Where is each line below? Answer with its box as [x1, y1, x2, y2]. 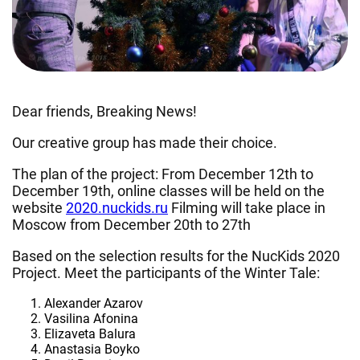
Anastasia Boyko [44, 342, 140, 358]
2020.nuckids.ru [66, 199, 168, 217]
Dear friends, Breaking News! [12, 103, 197, 121]
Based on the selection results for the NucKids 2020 [12, 247, 340, 265]
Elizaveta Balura [44, 326, 136, 342]
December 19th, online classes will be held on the [12, 182, 325, 200]
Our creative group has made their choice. [12, 134, 277, 152]
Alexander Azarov [44, 296, 143, 312]
